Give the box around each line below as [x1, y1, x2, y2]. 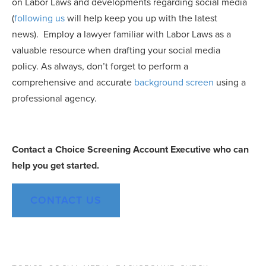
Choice [55, 144, 87, 156]
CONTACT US [30, 194, 102, 207]
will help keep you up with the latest [65, 12, 217, 25]
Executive [170, 144, 211, 156]
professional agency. [12, 93, 97, 105]
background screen [134, 77, 214, 89]
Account [133, 144, 168, 156]
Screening [87, 144, 131, 156]
